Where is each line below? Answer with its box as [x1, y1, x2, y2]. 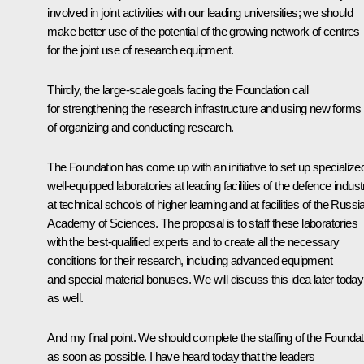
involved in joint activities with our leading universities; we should [47, 5, 353, 19]
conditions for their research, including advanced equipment [47, 253, 332, 267]
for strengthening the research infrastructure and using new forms [47, 101, 362, 115]
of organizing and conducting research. [47, 119, 234, 134]
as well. [47, 290, 84, 305]
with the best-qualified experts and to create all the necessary [47, 234, 340, 249]
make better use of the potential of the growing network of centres [47, 24, 360, 38]
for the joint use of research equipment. [47, 42, 234, 57]
